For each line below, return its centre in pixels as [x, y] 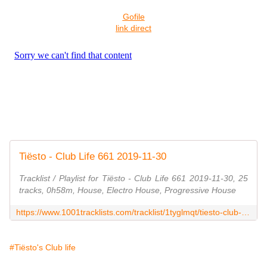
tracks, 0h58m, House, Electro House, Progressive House [128, 190]
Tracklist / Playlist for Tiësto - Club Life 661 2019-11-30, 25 [133, 178]
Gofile [133, 17]
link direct [133, 28]
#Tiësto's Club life [43, 248]
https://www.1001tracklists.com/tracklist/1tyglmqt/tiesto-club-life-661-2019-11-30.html [246, 212]
